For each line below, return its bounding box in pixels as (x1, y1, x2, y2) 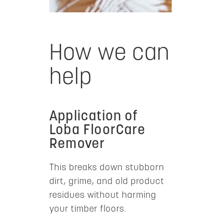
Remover (49, 138, 106, 151)
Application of (49, 110, 138, 124)
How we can (49, 43, 170, 65)
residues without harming (49, 191, 156, 200)
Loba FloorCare (49, 124, 146, 138)
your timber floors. (49, 205, 126, 214)
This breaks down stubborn (49, 163, 164, 173)
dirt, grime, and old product (49, 177, 164, 186)
